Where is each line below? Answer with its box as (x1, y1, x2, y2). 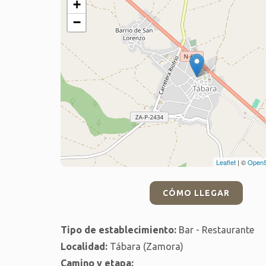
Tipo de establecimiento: (61, 224, 176, 235)
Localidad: (61, 240, 107, 252)
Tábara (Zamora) (107, 240, 183, 252)
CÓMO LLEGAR (163, 188, 230, 198)
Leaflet (216, 157, 236, 167)
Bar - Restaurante (176, 224, 254, 235)
